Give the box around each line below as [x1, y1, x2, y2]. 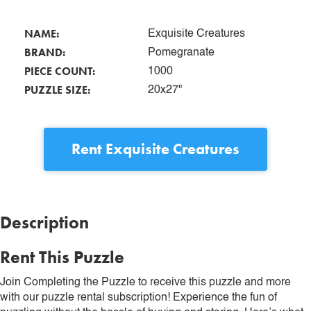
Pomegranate [148, 47, 215, 58]
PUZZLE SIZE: [24, 82, 90, 97]
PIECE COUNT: [24, 63, 95, 78]
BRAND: [24, 44, 65, 60]
